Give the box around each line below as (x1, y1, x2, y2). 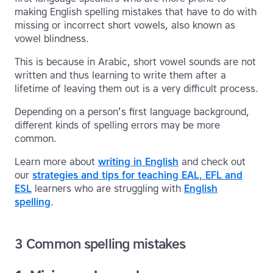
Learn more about (15, 156, 98, 168)
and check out (179, 156, 246, 168)
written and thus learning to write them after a (15, 69, 226, 82)
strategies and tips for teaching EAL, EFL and (32, 169, 243, 182)
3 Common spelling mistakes (15, 236, 186, 253)
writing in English (98, 156, 179, 168)
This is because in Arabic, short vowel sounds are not (15, 56, 256, 68)
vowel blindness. (15, 33, 89, 45)
